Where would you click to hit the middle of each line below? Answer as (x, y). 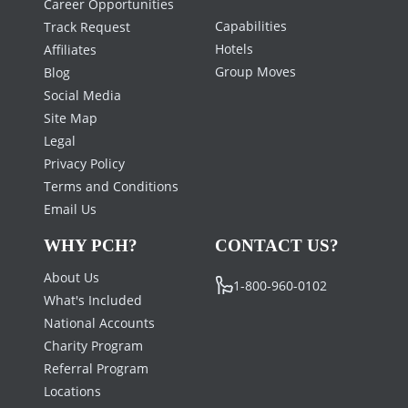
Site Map (71, 117)
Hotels (234, 48)
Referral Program (96, 368)
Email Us (70, 209)
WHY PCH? (91, 245)
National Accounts (99, 322)
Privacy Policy (84, 163)
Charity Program (93, 345)
